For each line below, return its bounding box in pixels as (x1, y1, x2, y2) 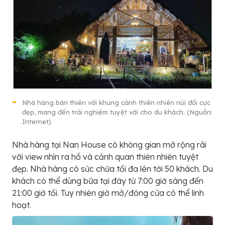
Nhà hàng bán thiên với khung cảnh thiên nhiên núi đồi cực (22, 98, 210, 107)
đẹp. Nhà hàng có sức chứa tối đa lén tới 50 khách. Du (12, 164, 213, 174)
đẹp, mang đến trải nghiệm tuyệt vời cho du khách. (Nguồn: (22, 108, 212, 117)
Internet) (22, 118, 51, 126)
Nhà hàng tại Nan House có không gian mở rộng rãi (12, 140, 206, 150)
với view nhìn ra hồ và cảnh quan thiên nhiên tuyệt (12, 152, 198, 162)
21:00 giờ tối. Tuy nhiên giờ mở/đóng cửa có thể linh (12, 188, 204, 198)
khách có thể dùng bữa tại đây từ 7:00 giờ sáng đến (12, 176, 203, 186)
